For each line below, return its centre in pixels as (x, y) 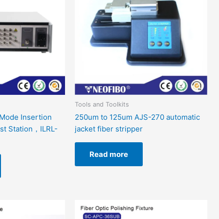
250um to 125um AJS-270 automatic (138, 117)
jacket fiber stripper (109, 129)
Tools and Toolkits (102, 104)
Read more (109, 154)
